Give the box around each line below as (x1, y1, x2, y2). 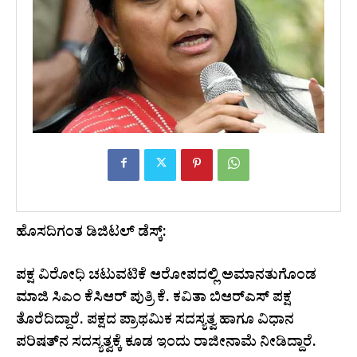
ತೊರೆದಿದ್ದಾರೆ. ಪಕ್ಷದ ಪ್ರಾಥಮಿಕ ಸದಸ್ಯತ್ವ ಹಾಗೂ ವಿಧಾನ (16, 310, 294, 334)
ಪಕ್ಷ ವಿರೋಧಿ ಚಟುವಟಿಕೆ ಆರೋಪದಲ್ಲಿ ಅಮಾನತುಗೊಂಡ (16, 265, 316, 289)
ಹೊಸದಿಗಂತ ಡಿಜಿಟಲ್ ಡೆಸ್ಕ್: (16, 222, 167, 246)
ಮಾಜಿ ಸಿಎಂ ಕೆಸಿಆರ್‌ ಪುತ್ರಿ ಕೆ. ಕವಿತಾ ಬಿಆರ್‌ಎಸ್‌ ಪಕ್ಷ (16, 288, 292, 312)
